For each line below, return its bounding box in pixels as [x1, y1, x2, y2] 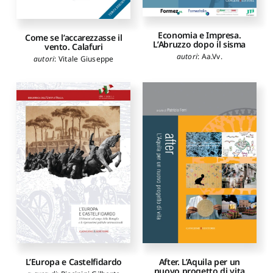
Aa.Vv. [201, 51, 222, 62]
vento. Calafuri [44, 40, 103, 52]
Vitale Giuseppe [58, 53, 114, 64]
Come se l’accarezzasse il [25, 31, 122, 43]
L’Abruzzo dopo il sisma [153, 38, 246, 51]
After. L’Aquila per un [158, 255, 240, 268]
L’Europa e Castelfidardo [25, 255, 122, 268]
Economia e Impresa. [158, 29, 241, 41]
